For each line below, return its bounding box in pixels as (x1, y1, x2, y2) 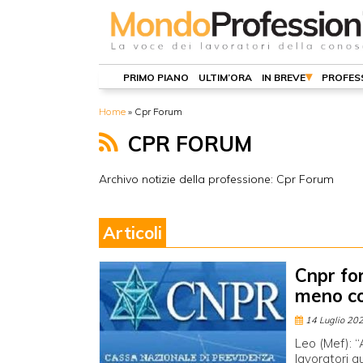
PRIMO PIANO (123, 71, 189, 83)
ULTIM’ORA (199, 71, 252, 83)
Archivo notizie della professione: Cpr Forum (99, 172, 334, 186)
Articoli (103, 222, 162, 243)
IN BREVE (262, 71, 305, 83)
